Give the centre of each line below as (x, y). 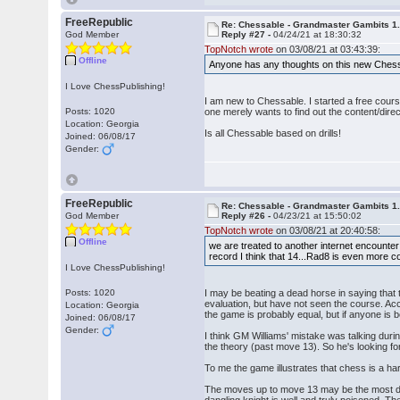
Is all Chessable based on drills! (273, 133)
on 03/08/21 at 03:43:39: (327, 49)
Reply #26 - (248, 216)
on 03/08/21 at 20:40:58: (327, 230)
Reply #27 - (248, 34)
